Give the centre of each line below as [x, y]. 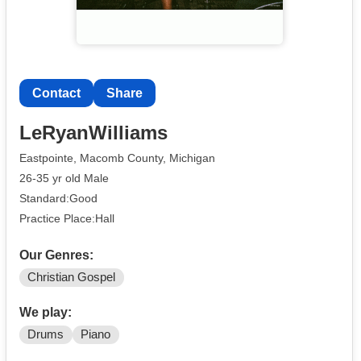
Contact [56, 93]
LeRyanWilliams [93, 133]
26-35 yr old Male [64, 178]
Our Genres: [56, 255]
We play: [46, 313]
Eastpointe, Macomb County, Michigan [117, 158]
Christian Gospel [72, 278]
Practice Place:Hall [67, 218]
